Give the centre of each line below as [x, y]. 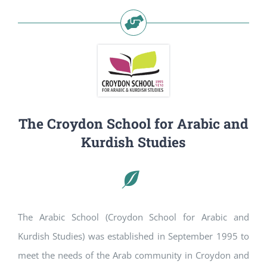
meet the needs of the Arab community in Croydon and [133, 255]
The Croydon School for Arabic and [133, 123]
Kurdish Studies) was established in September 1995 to [133, 236]
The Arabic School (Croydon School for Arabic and [133, 217]
